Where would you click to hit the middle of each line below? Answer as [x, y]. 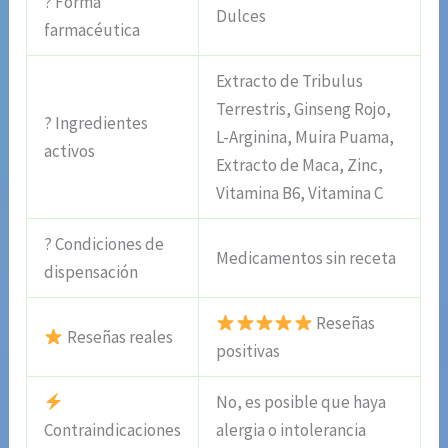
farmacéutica [92, 29]
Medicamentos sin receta [306, 257]
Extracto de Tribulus [290, 80]
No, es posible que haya [301, 401]
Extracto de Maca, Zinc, [300, 164]
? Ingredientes [96, 122]
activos [70, 150]
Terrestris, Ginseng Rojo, [304, 108]
